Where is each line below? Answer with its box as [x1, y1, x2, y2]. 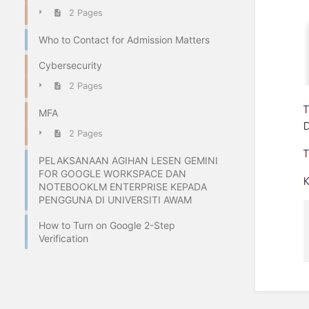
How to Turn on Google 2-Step [39, 219, 175, 231]
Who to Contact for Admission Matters [39, 33, 210, 46]
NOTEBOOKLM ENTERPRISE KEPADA [39, 180, 207, 192]
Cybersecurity [39, 59, 102, 71]
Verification [39, 232, 88, 244]
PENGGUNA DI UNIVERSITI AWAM [39, 193, 192, 206]
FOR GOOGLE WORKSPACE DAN [39, 167, 186, 179]
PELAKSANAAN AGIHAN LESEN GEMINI [39, 154, 218, 166]
